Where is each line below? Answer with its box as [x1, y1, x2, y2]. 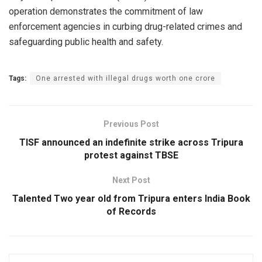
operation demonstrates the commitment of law [9, 5, 203, 17]
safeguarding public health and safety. [9, 36, 163, 47]
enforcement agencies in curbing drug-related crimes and [9, 20, 242, 32]
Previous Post [103, 119, 159, 129]
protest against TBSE [84, 149, 178, 161]
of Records [106, 205, 156, 217]
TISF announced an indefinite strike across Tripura [19, 136, 243, 148]
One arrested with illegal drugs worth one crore [36, 74, 215, 82]
